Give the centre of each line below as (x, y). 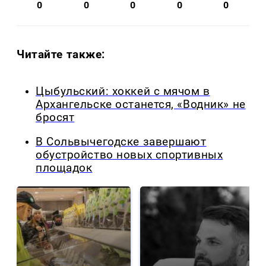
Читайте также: (61, 55)
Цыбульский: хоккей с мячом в (123, 92)
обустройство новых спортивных (129, 155)
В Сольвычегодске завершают (121, 142)
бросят (55, 118)
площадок (64, 168)
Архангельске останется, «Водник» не (141, 105)
